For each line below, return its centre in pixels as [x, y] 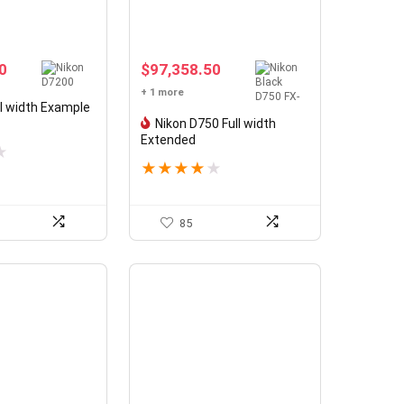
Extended [168, 139]
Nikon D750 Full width [215, 123]
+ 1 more [162, 92]
